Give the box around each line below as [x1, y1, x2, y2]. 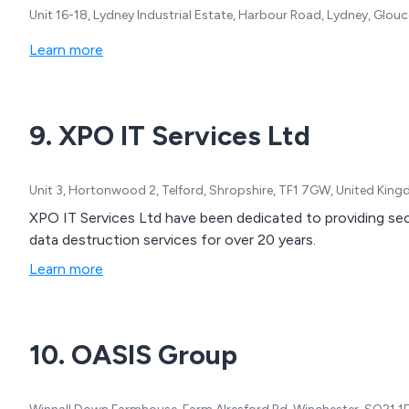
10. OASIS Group [29, 338, 237, 372]
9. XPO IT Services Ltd [29, 119, 310, 153]
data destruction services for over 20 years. [29, 231, 316, 249]
